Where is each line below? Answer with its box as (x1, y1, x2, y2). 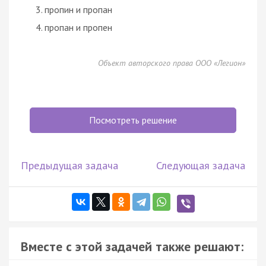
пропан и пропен (45, 21, 112, 33)
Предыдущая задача (21, 158, 118, 172)
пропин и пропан (45, 3, 112, 15)
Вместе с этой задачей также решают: (21, 237, 243, 255)
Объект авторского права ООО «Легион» (98, 57, 245, 68)
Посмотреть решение (89, 113, 177, 126)
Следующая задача (156, 158, 245, 172)
